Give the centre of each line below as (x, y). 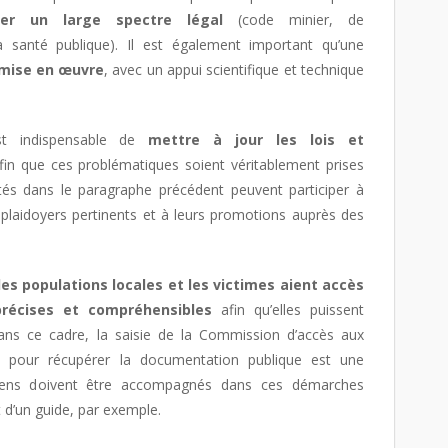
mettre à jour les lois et (256, 139)
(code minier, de (301, 19)
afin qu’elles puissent (288, 309)
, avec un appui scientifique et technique (234, 69)
